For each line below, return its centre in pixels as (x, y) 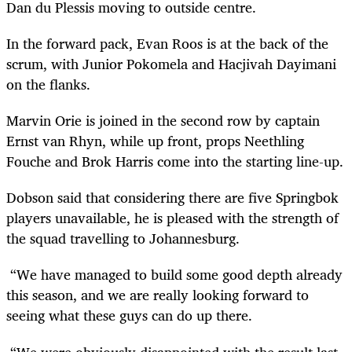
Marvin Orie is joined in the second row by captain (163, 121)
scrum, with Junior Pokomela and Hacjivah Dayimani (171, 63)
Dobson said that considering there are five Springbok (172, 198)
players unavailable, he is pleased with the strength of (172, 218)
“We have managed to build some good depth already (176, 275)
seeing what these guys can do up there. (129, 315)
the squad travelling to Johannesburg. (123, 238)
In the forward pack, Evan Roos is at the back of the (167, 43)
